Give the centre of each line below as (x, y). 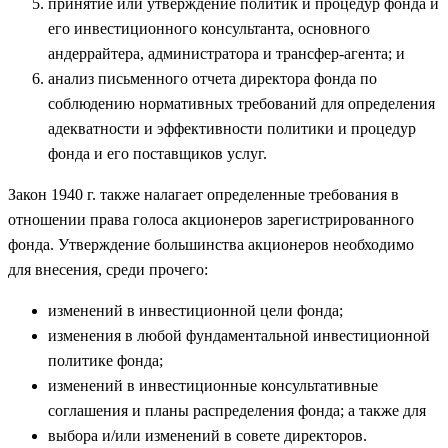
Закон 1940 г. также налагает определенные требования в (203, 194)
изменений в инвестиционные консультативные (213, 385)
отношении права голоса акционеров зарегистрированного (211, 219)
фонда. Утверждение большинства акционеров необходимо (211, 244)
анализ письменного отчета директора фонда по (212, 78)
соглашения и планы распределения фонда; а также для (237, 410)
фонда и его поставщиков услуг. (157, 153)
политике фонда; (105, 360)
